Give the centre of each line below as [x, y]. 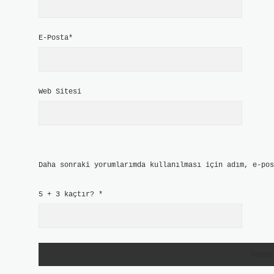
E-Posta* [56, 38]
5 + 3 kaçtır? [68, 194]
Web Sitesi [60, 92]
